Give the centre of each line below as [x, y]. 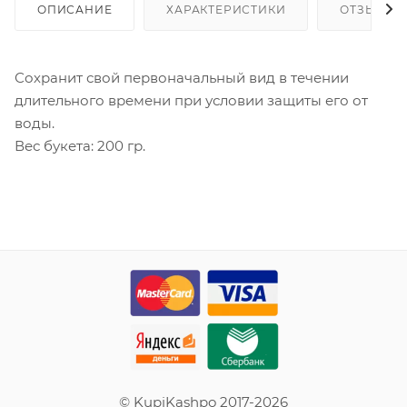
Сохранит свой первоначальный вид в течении [182, 77]
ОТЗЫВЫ [369, 9]
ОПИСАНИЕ [75, 9]
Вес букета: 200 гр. [80, 145]
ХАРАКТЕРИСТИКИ [226, 9]
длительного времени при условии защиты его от [191, 100]
